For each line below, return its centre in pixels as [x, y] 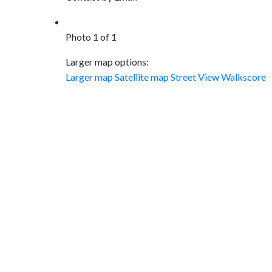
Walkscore [243, 76]
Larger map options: [107, 61]
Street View [195, 76]
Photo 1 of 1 [91, 36]
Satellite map [141, 76]
